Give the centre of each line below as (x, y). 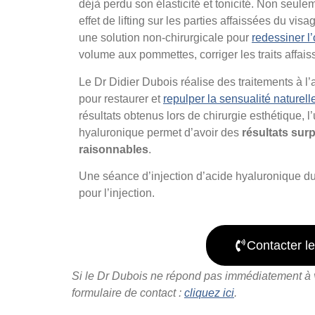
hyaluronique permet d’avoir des (160, 132)
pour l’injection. (117, 193)
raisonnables (114, 149)
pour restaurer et (121, 98)
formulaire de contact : (128, 293)
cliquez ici (209, 293)
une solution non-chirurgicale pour (165, 38)
